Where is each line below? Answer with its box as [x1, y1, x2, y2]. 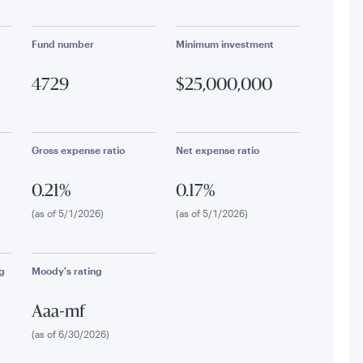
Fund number [32, 38, 95, 49]
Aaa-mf [32, 305, 86, 321]
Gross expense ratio [32, 144, 126, 156]
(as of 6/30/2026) [32, 328, 110, 340]
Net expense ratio [175, 144, 259, 156]
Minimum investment [175, 38, 274, 49]
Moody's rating [32, 265, 103, 276]
